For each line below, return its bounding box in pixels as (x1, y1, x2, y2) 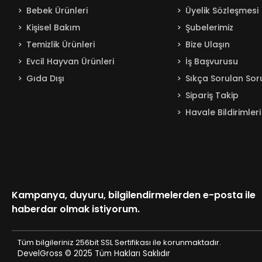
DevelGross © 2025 (18, 248, 95, 260)
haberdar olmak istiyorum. (12, 202, 140, 216)
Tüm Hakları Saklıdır (95, 248, 171, 260)
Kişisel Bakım (26, 22, 81, 33)
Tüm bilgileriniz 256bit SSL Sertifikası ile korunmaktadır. (18, 237, 223, 249)
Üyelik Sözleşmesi (185, 5, 258, 16)
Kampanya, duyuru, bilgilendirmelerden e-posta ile (12, 188, 256, 202)
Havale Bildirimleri (185, 106, 261, 118)
